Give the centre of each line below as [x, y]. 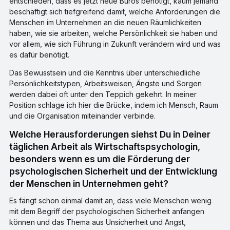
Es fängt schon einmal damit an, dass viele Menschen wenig [110, 200]
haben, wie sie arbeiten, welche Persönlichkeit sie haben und [113, 33]
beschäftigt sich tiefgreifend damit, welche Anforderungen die [114, 11]
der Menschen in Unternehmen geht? [89, 183]
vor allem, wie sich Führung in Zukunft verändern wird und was [115, 44]
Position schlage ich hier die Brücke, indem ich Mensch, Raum [113, 105]
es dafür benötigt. [40, 54]
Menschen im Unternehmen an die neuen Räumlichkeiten [105, 22]
